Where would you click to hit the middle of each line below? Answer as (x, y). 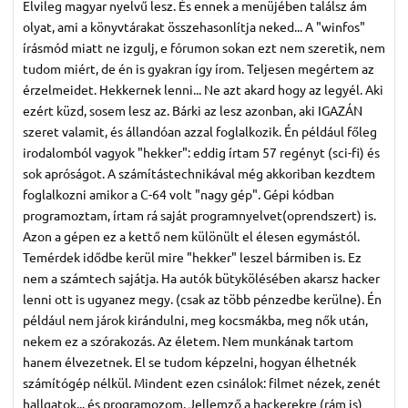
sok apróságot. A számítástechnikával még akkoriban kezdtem (199, 173)
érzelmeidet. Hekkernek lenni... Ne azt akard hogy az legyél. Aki (203, 89)
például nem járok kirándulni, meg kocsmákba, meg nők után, (195, 319)
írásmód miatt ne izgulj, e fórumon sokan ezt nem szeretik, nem (204, 47)
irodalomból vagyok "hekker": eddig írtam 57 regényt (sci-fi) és (201, 152)
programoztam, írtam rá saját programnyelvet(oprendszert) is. (199, 214)
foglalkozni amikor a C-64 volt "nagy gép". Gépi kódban (178, 194)
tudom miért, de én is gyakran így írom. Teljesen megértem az (199, 68)
